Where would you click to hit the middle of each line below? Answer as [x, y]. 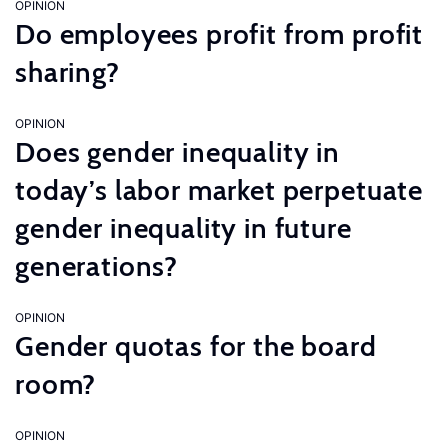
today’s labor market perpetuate [219, 190]
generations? [97, 266]
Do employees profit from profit [219, 34]
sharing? [67, 72]
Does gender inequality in [177, 152]
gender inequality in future [183, 228]
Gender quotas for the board [196, 346]
